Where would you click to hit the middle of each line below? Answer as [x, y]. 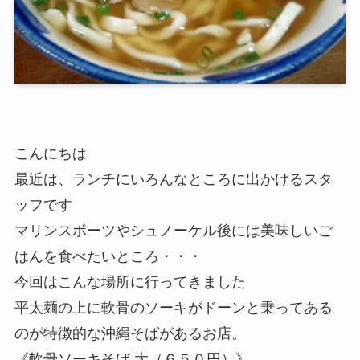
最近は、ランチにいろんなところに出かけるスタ [173, 180]
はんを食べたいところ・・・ [108, 257]
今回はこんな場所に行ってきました [130, 282]
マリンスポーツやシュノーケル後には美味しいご [173, 231]
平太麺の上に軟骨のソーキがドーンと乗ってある [173, 308]
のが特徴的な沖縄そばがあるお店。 [130, 334]
